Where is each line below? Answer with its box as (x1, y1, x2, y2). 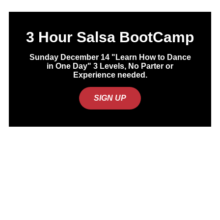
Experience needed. (73, 71, 147, 80)
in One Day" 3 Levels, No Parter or (47, 62, 173, 71)
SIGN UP (94, 94, 126, 103)
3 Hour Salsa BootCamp (26, 29, 194, 46)
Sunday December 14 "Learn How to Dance (29, 53, 191, 62)
